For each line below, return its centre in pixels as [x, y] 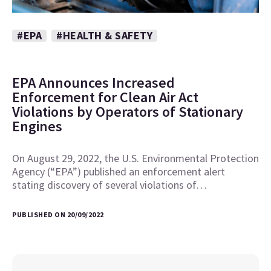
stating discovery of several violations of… [109, 185]
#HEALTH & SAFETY [104, 36]
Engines [37, 126]
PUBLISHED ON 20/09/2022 [58, 215]
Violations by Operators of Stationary [128, 112]
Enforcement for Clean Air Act [105, 97]
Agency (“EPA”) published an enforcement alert [119, 172]
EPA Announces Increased [93, 83]
